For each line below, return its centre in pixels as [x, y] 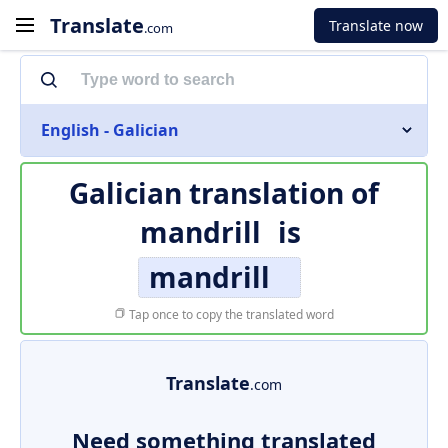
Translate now [376, 25]
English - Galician [110, 130]
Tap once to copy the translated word [230, 314]
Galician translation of [224, 193]
